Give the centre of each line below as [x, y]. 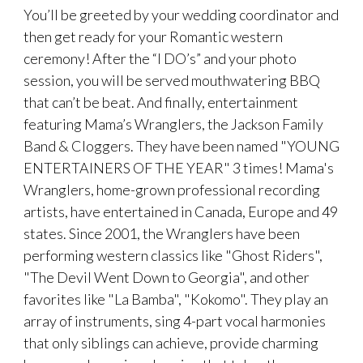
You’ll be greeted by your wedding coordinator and [181, 14]
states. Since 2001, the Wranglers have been [162, 233]
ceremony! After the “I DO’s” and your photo [160, 58]
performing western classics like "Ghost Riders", [173, 255]
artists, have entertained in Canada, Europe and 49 [181, 211]
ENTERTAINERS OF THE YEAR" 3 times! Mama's [179, 167]
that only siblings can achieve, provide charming [171, 342]
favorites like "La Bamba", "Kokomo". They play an [176, 299]
